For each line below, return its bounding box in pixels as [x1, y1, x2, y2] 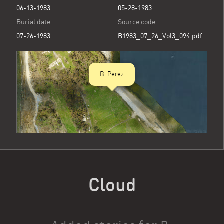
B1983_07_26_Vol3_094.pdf [118, 32, 202, 40]
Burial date [16, 18, 50, 26]
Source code [118, 18, 155, 26]
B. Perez [100, 70, 124, 78]
